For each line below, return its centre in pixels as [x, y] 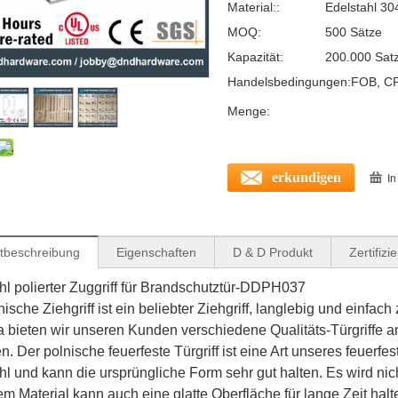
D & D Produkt [273, 252]
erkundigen [306, 177]
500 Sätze [354, 32]
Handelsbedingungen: [289, 81]
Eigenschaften [156, 252]
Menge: [249, 111]
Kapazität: [255, 56]
